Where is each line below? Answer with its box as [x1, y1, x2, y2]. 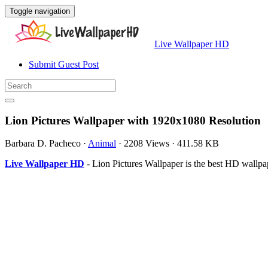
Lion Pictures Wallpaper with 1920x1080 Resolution [5, 114, 261, 127]
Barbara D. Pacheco [5, 138, 81, 149]
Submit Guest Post [29, 59, 99, 69]
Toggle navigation [10, 7, 70, 16]
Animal [88, 138, 116, 149]
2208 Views [124, 138, 169, 149]
